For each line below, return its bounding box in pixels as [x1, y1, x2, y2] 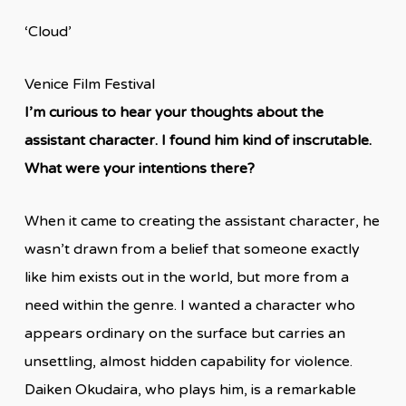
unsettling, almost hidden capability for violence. [24, 352, 353, 371]
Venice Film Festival [24, 74, 155, 93]
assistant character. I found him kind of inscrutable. [24, 130, 372, 150]
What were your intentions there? [24, 159, 255, 178]
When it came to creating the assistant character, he [24, 211, 380, 230]
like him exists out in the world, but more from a [24, 267, 349, 286]
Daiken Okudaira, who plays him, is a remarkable [24, 380, 356, 399]
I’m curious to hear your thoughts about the [24, 102, 324, 121]
